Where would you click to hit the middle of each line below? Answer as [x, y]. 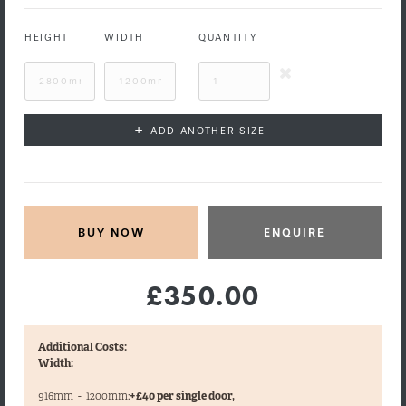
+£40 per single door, [182, 396]
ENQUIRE [295, 232]
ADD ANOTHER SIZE [208, 130]
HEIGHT [47, 37]
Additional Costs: [82, 347]
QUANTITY [228, 37]
